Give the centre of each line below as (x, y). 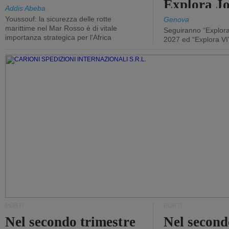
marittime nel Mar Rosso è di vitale (61, 28)
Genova (176, 19)
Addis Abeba (25, 8)
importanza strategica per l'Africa (58, 37)
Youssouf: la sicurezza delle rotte (58, 19)
